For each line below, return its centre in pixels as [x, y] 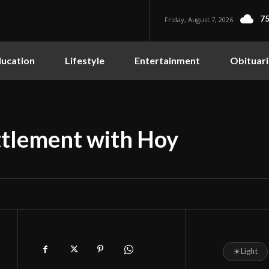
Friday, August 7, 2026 [199, 19]
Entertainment [167, 60]
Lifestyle [85, 60]
